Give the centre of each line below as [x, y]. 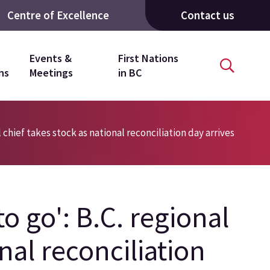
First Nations [148, 58]
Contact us [207, 15]
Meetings [51, 73]
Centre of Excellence [58, 15]
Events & [50, 58]
